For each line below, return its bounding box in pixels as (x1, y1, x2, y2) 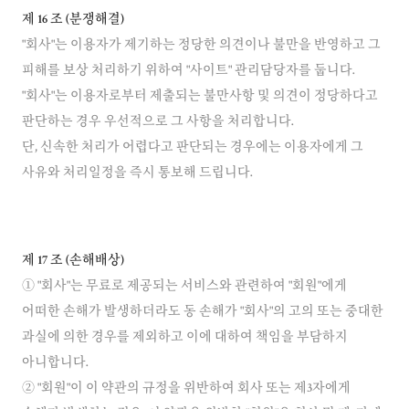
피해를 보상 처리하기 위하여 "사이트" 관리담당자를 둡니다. (22, 65, 355, 78)
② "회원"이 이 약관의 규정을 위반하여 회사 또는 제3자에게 (22, 383, 351, 395)
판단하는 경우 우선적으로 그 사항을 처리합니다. (22, 116, 294, 129)
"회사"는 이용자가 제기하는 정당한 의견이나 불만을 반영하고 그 (22, 39, 381, 52)
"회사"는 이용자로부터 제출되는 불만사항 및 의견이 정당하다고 (22, 90, 378, 103)
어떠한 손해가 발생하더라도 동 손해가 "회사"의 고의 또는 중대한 (22, 306, 383, 319)
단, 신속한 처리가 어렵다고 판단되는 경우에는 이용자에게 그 (22, 142, 363, 154)
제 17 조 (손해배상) (22, 255, 124, 267)
